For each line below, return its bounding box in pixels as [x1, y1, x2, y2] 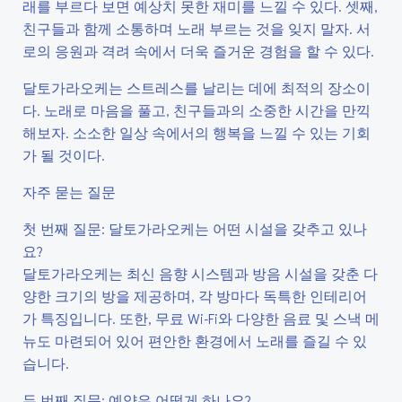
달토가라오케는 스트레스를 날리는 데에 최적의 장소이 [22, 78, 371, 97]
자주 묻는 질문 [22, 182, 116, 201]
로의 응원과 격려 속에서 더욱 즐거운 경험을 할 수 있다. [22, 41, 374, 60]
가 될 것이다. [22, 145, 105, 164]
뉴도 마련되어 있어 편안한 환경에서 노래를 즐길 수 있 [22, 331, 367, 350]
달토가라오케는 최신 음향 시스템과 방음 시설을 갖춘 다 [22, 264, 378, 283]
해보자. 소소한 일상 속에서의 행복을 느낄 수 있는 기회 [22, 123, 371, 142]
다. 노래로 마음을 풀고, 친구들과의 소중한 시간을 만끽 [22, 100, 371, 119]
